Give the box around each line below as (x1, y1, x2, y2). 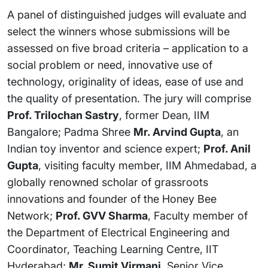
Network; (7, 209, 56, 222)
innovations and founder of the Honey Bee (7, 193, 217, 205)
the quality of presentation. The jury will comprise (7, 92, 251, 105)
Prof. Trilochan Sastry (7, 109, 119, 121)
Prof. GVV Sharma (56, 209, 148, 222)
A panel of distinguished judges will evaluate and (7, 8, 246, 21)
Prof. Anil (203, 142, 251, 155)
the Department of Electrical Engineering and (7, 226, 230, 239)
